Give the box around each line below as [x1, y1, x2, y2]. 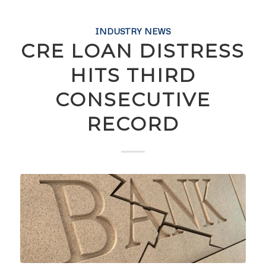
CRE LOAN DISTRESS [21, 39, 245, 62]
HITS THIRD [69, 63, 196, 87]
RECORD [86, 112, 179, 135]
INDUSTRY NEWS [94, 25, 171, 36]
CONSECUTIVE [55, 87, 211, 111]
